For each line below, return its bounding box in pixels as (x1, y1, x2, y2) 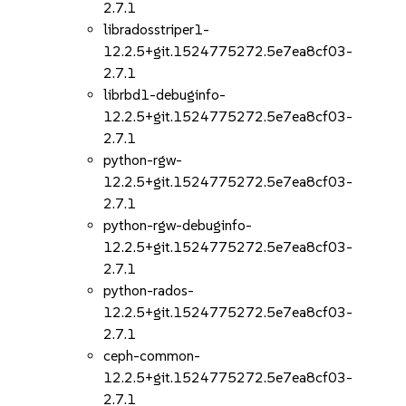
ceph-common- (103, 347, 201, 364)
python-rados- (103, 282, 195, 299)
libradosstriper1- (103, 21, 210, 38)
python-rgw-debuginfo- (103, 217, 253, 234)
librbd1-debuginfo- (103, 86, 227, 103)
